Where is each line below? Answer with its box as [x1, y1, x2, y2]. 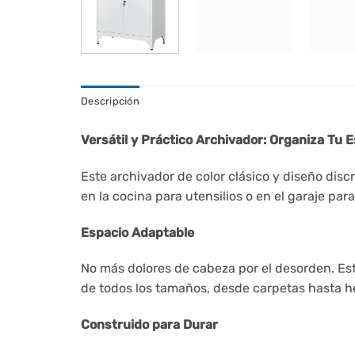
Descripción [81, 94, 139, 107]
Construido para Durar [81, 317, 218, 333]
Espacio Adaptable [81, 224, 194, 240]
